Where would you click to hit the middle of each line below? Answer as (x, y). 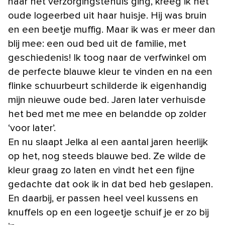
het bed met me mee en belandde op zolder (107, 114)
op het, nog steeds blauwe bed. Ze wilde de (107, 156)
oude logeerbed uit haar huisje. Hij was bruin (107, 15)
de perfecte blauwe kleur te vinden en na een (110, 72)
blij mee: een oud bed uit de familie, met (97, 43)
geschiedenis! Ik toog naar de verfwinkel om (107, 58)
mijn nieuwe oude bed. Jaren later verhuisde (107, 100)
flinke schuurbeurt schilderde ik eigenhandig (107, 86)
